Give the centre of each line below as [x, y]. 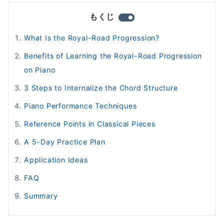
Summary [41, 196]
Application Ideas [56, 160]
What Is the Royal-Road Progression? [92, 38]
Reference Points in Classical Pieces [90, 124]
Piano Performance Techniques [80, 106]
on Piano [40, 70]
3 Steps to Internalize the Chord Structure [101, 88]
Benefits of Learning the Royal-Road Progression [113, 56]
